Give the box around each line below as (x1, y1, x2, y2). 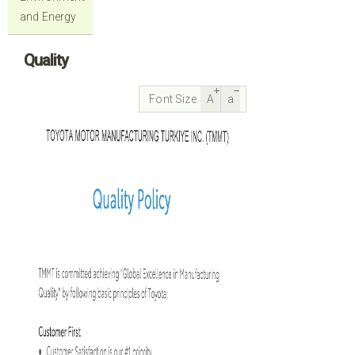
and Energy (20, 10, 77, 23)
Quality (24, 51, 68, 70)
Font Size (149, 93, 197, 105)
